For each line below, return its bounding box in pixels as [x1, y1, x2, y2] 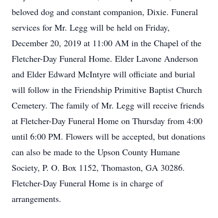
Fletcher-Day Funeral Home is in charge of [12, 177, 163, 189]
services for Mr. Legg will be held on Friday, [12, 21, 170, 33]
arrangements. [12, 193, 61, 204]
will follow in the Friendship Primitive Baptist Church [12, 84, 202, 95]
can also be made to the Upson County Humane [12, 146, 180, 158]
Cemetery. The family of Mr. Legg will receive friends [12, 99, 204, 111]
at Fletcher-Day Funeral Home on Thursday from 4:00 [12, 115, 202, 127]
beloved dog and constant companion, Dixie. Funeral [12, 6, 198, 18]
